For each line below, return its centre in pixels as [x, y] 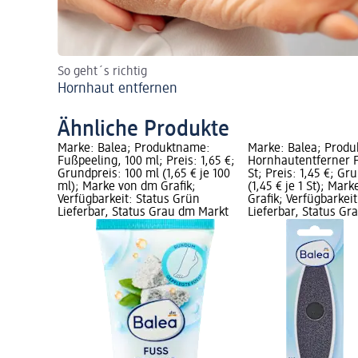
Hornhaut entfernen [117, 89]
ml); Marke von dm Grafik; [127, 187]
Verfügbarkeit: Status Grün [129, 200]
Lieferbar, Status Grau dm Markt [143, 213]
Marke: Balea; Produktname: [134, 149]
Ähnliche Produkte [143, 130]
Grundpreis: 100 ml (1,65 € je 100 [144, 175]
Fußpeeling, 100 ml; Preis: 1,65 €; [146, 162]
